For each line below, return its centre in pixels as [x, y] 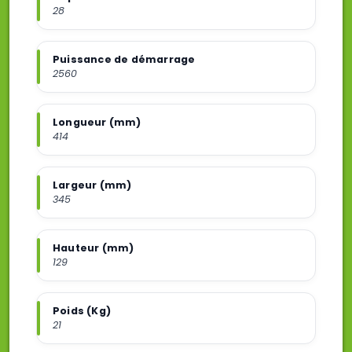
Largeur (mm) [92, 185]
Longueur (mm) [97, 122]
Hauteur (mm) [93, 247]
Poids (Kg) [82, 310]
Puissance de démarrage [124, 59]
